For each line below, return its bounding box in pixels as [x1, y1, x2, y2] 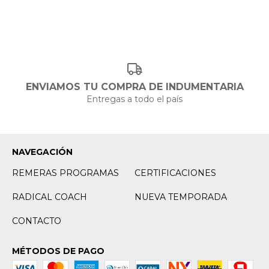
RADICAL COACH [12, 192, 87, 203]
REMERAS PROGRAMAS [12, 168, 119, 179]
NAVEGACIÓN [12, 147, 73, 158]
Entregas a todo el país [86, 94, 183, 105]
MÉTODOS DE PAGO [12, 246, 104, 257]
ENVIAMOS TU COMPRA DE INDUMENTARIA [25, 81, 244, 93]
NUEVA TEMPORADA [134, 192, 227, 203]
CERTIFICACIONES [134, 168, 216, 179]
